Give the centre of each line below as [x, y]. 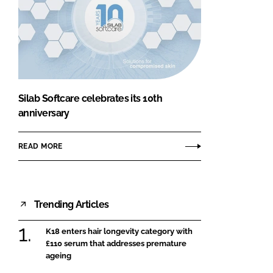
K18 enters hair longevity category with [119, 232]
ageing [58, 256]
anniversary [44, 113]
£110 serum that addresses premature [116, 244]
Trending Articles [72, 204]
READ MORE [41, 146]
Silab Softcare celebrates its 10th [90, 99]
